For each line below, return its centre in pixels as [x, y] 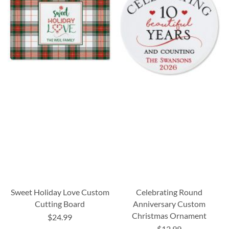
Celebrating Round [169, 192]
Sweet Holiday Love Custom [60, 192]
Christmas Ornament [169, 215]
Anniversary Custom [169, 203]
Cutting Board [60, 203]
